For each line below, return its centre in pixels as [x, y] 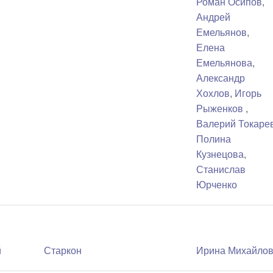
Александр [221, 79]
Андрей [214, 18]
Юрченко [217, 185]
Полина [214, 140]
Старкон [63, 250]
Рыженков [221, 109]
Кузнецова [220, 155]
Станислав [221, 170]
